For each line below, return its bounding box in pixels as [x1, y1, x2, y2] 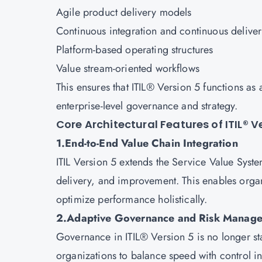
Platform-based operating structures [56, 42, 213, 57]
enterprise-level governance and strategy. [56, 98, 238, 113]
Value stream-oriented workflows [56, 61, 199, 76]
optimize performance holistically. [56, 192, 208, 207]
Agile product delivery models [56, 5, 192, 20]
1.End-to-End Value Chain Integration [56, 136, 238, 151]
